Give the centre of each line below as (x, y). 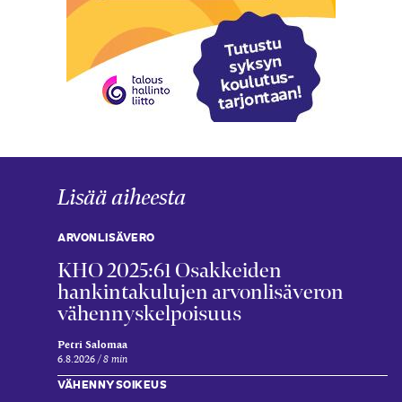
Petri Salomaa (92, 344)
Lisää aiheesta (122, 197)
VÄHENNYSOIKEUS (112, 383)
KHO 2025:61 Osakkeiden (170, 270)
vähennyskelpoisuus (149, 313)
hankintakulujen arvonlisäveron (201, 291)
